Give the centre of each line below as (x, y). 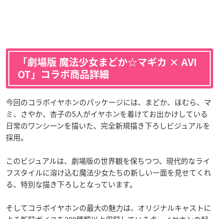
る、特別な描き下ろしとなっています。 (71, 184)
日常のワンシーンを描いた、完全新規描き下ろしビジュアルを (108, 125)
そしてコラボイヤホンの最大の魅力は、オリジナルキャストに (109, 208)
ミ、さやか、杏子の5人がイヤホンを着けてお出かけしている (107, 114)
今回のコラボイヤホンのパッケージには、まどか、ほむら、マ (109, 102)
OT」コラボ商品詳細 (63, 74)
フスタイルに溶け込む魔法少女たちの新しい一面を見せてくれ (109, 172)
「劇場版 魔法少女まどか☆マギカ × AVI (107, 62)
